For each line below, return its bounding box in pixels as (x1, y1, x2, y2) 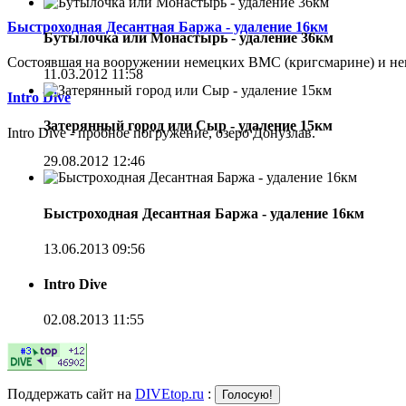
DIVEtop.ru (135, 386, 204, 402)
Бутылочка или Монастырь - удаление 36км (43, 30, 333, 46)
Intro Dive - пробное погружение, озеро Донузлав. (7, 125, 315, 141)
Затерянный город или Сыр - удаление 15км (43, 118, 333, 134)
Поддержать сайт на (7, 386, 135, 402)
